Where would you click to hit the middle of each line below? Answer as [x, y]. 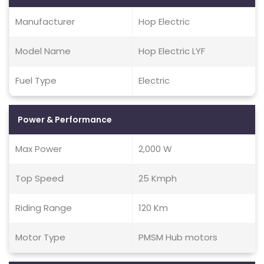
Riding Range [44, 208]
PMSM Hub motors [178, 237]
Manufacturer [45, 22]
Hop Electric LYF [172, 51]
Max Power [39, 149]
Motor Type [40, 237]
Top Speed [39, 178]
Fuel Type [36, 80]
